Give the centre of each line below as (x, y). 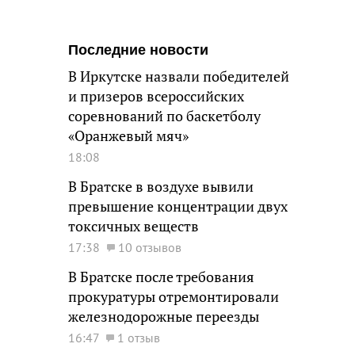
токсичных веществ (134, 226)
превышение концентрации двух (178, 206)
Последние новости (138, 50)
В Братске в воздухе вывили (161, 187)
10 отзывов (150, 247)
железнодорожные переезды (164, 317)
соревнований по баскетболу (164, 116)
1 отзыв (139, 338)
